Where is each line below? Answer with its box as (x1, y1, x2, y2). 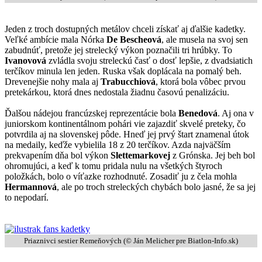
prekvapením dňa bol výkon (5, 150, 111, 160)
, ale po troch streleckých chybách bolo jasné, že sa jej (57, 181, 256, 192)
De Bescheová (106, 34, 161, 44)
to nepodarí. (5, 192, 49, 202)
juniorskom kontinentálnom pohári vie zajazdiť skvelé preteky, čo (5, 118, 246, 129)
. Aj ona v (218, 108, 254, 118)
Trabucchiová (101, 76, 156, 87)
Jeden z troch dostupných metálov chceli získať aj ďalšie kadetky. (5, 23, 246, 34)
